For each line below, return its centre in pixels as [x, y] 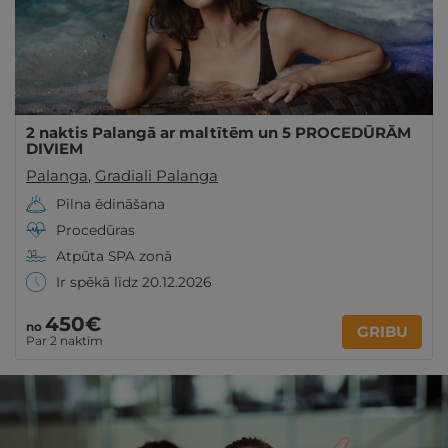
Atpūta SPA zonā [114, 256]
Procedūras [95, 230]
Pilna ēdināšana [110, 204]
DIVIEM [54, 148]
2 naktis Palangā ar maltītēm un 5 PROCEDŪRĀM [218, 132]
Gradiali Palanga [156, 175]
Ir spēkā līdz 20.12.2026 [133, 282]
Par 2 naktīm [64, 340]
